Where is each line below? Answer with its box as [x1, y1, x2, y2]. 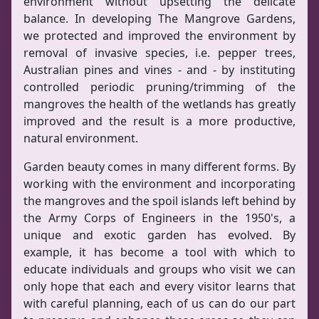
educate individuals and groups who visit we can [23, 261, 296, 277]
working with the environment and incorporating [23, 176, 296, 192]
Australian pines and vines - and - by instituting [23, 62, 296, 78]
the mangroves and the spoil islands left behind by [23, 193, 296, 209]
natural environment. [23, 130, 138, 146]
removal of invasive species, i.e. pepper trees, [23, 45, 296, 61]
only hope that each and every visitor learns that [23, 278, 296, 294]
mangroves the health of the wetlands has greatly [23, 96, 296, 112]
